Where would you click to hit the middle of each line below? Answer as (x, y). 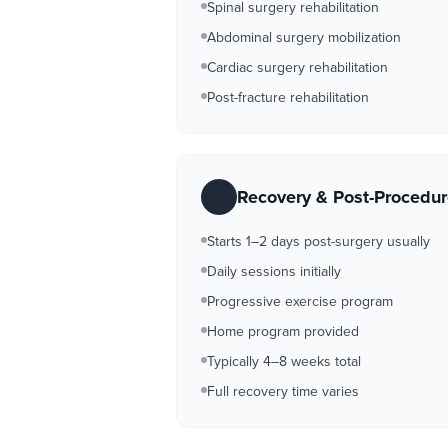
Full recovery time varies (283, 391)
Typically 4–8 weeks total (284, 361)
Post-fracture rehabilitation (288, 97)
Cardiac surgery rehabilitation (297, 67)
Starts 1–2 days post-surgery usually (318, 241)
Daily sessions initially (274, 271)
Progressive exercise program (300, 301)
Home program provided (283, 331)
